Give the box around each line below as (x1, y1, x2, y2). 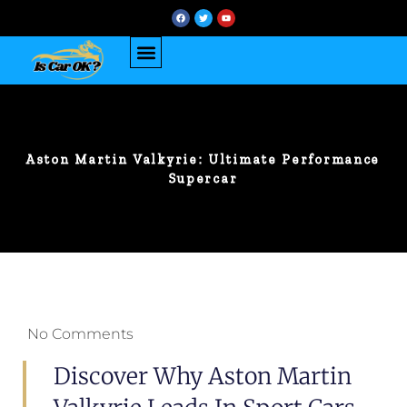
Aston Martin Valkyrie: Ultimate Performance (25, 151, 382, 167)
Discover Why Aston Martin (54, 362, 352, 391)
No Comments (27, 325, 134, 342)
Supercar (168, 170, 239, 186)
